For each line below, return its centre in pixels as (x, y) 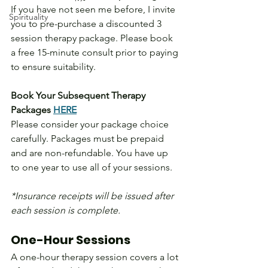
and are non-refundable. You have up (91, 153)
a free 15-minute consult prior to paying (96, 53)
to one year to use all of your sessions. (92, 167)
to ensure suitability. (53, 67)
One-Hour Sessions (71, 240)
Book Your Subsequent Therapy (79, 96)
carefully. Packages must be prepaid (89, 139)
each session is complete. (66, 211)
